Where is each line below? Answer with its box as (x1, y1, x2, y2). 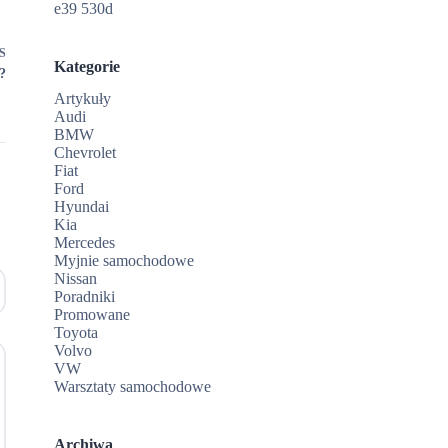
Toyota (54, 324, 99, 342)
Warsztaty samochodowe (54, 378, 212, 396)
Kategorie (54, 57, 121, 75)
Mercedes (54, 234, 116, 252)
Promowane (54, 306, 131, 324)
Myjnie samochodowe (54, 252, 195, 270)
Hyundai (54, 198, 110, 216)
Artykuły (54, 90, 112, 108)
